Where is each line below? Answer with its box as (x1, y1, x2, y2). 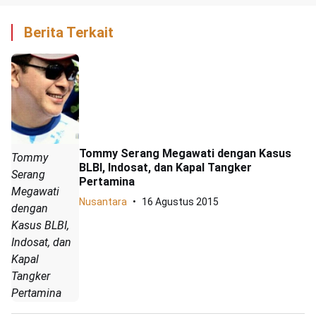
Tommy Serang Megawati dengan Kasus (79, 147, 291, 161)
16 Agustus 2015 (142, 196, 219, 208)
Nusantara (79, 196, 127, 208)
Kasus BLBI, (11, 219, 69, 233)
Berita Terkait (24, 24, 114, 42)
